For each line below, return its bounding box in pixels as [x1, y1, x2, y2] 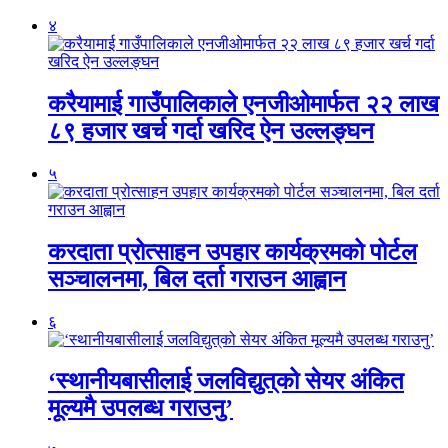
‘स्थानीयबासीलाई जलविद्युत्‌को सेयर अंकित [48, 368, 404, 395]
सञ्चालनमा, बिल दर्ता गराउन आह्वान [48, 265, 346, 292]
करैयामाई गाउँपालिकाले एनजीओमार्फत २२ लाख [48, 90, 439, 117]
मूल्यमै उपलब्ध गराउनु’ [48, 395, 233, 422]
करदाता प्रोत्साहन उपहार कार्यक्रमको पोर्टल [48, 238, 417, 265]
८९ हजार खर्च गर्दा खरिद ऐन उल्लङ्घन [48, 117, 374, 144]
